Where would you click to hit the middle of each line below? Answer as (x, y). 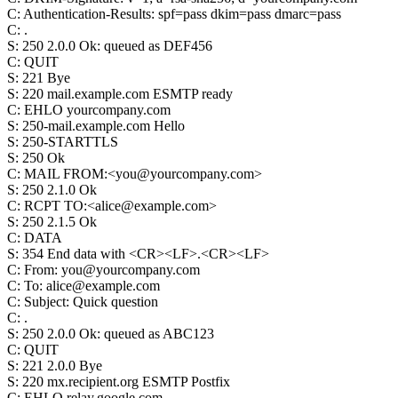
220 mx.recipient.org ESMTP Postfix (126, 382)
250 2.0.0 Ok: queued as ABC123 (118, 334)
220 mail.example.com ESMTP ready (127, 94)
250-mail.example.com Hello (103, 126)
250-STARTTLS (70, 142)
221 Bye (46, 78)
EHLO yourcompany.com (97, 110)
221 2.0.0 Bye (62, 366)
